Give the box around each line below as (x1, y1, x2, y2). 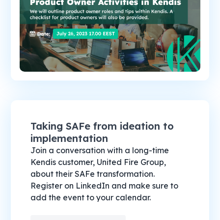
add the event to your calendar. (30, 192, 151, 202)
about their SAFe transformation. (30, 168, 155, 179)
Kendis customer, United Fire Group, (30, 157, 166, 167)
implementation (30, 132, 109, 144)
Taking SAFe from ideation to (30, 119, 174, 132)
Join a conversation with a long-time (30, 145, 169, 155)
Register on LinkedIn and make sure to (30, 180, 179, 191)
